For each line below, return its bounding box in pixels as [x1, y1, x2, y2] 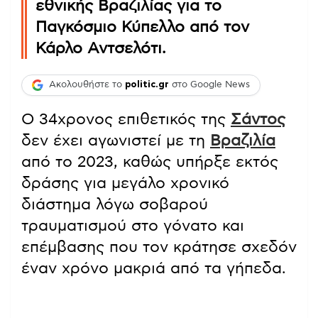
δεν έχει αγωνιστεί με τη [21, 132, 210, 148]
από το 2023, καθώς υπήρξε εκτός [21, 153, 278, 170]
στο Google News [169, 80, 250, 90]
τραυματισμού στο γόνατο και [21, 217, 244, 234]
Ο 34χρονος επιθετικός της [21, 111, 231, 127]
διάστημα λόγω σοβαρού [21, 196, 208, 212]
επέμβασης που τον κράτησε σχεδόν [21, 238, 297, 255]
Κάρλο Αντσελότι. [35, 40, 166, 56]
